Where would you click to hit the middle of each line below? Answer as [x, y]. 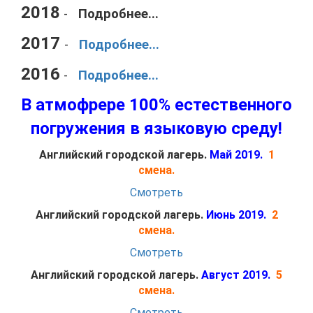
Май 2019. [239, 155]
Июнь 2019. [236, 215]
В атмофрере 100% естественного [156, 105]
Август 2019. [236, 275]
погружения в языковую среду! [156, 129]
